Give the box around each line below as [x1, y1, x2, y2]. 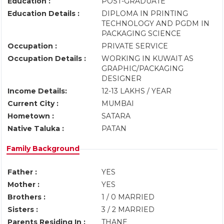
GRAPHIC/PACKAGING [101, 64, 183, 73]
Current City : [7, 99, 58, 108]
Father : [7, 167, 37, 176]
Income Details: [7, 86, 67, 95]
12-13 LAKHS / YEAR [101, 86, 173, 95]
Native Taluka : [7, 124, 64, 133]
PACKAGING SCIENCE [101, 29, 183, 38]
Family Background [6, 144, 79, 153]
